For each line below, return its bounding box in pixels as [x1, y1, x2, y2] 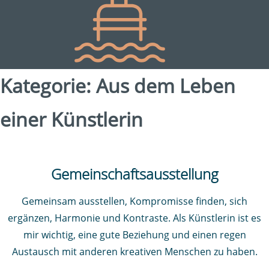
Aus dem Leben [96, 73, 235, 98]
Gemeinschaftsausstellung [50, 165, 219, 184]
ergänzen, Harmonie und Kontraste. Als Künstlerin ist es [8, 211, 261, 225]
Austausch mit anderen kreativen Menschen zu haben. [11, 245, 258, 258]
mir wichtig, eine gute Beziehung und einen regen [23, 228, 246, 241]
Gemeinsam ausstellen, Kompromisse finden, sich [22, 195, 247, 208]
